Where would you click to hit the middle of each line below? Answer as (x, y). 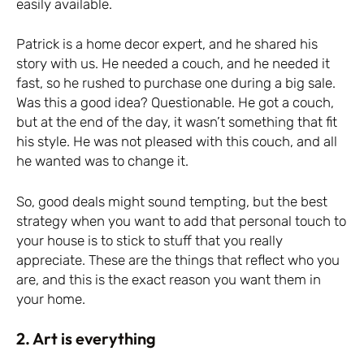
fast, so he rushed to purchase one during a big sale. (176, 83)
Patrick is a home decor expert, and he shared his (167, 44)
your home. (51, 299)
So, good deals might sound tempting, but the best (172, 201)
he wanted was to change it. (102, 161)
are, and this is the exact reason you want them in (169, 279)
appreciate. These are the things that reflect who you (178, 260)
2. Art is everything (86, 339)
